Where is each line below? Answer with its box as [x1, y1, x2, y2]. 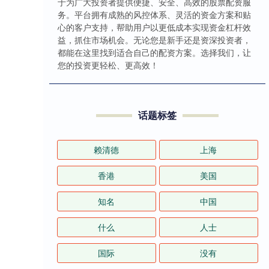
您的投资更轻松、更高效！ [58, 59, 159, 71]
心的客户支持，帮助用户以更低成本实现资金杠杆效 [58, 21, 251, 34]
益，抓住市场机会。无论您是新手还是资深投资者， [58, 34, 251, 46]
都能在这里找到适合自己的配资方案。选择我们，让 [58, 46, 251, 59]
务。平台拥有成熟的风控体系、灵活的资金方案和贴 [58, 8, 251, 21]
